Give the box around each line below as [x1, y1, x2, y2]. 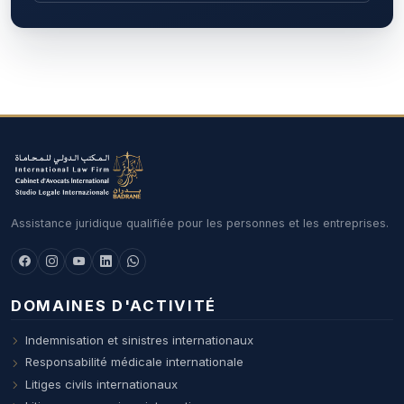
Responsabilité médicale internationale [25, 354, 244, 370]
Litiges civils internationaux [25, 376, 179, 391]
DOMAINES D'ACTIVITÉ [11, 296, 216, 315]
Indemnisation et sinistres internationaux [25, 333, 254, 348]
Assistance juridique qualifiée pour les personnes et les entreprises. [11, 216, 389, 231]
